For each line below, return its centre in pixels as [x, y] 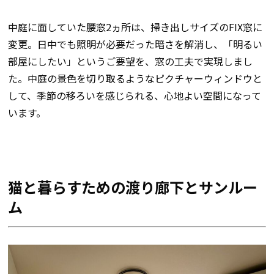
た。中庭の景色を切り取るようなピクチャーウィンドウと [135, 78]
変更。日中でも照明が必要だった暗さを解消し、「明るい [135, 44]
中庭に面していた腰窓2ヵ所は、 [79, 27]
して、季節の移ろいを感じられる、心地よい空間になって [134, 95]
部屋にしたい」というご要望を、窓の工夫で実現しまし [130, 61]
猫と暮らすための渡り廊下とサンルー [132, 187]
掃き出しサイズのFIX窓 [201, 27]
